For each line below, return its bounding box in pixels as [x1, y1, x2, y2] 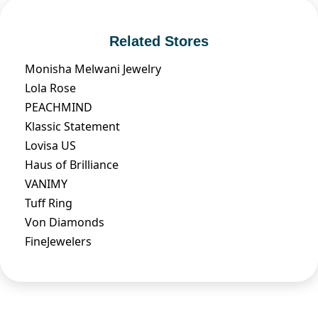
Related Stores [109, 33, 209, 49]
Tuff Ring [25, 194, 72, 211]
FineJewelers [25, 233, 92, 249]
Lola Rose [25, 79, 76, 96]
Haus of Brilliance [25, 156, 119, 172]
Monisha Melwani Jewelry [25, 60, 161, 77]
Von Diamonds [25, 214, 104, 230]
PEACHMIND [25, 99, 92, 115]
